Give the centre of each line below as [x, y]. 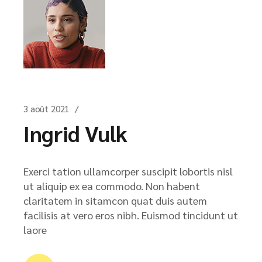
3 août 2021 [46, 108]
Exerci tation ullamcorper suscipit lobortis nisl [128, 171]
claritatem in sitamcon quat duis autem [115, 200]
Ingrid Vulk [75, 133]
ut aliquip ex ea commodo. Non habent [112, 186]
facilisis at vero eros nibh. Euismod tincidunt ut [131, 215]
